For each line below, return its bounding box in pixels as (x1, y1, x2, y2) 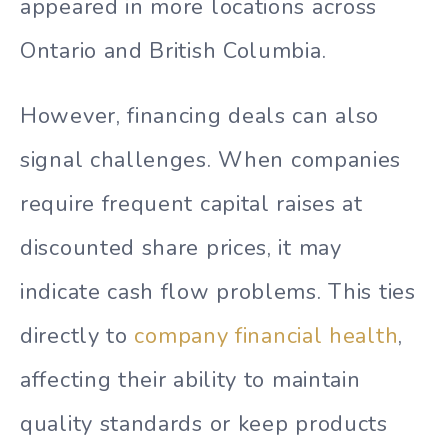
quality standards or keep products (20, 409, 388, 440)
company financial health (134, 321, 399, 352)
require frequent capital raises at (20, 189, 363, 220)
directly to (20, 321, 135, 352)
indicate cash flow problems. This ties (20, 277, 416, 308)
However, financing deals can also (20, 101, 380, 132)
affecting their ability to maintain (20, 365, 361, 396)
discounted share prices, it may (20, 233, 342, 264)
